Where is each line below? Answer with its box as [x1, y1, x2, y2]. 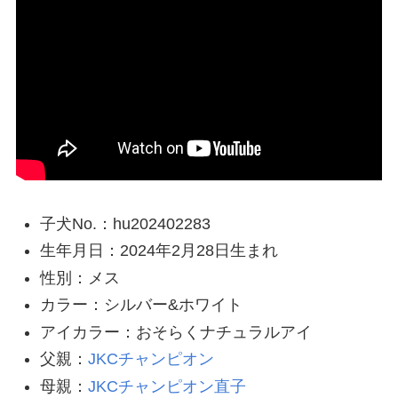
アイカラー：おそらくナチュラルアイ [39, 322, 312, 341]
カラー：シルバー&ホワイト [39, 296, 243, 314]
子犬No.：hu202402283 [39, 215, 211, 233]
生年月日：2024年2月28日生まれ [39, 242, 278, 260]
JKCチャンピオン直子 [87, 377, 246, 395]
